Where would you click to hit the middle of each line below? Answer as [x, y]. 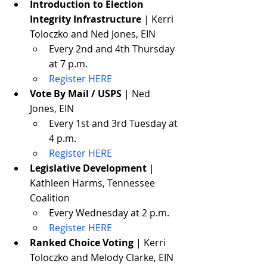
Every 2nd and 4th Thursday [113, 49]
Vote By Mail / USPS [76, 93]
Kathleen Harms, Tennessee [94, 183]
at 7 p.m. [68, 63]
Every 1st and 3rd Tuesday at [114, 123]
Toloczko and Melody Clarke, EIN [102, 257]
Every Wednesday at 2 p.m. [109, 212]
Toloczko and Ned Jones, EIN [93, 34]
